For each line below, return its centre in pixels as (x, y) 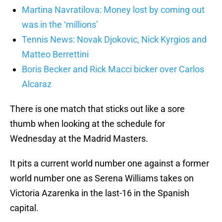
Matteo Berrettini (55, 55)
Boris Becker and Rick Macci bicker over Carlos (113, 69)
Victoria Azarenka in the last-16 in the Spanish (100, 193)
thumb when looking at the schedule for (87, 124)
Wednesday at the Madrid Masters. (79, 139)
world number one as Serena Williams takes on (102, 178)
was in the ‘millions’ (60, 25)
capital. (24, 208)
